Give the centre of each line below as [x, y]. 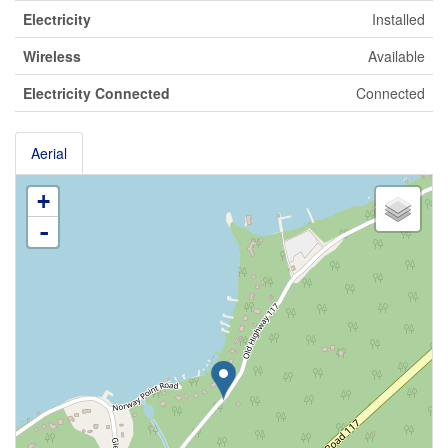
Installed [398, 18]
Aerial [49, 152]
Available [396, 55]
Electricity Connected [96, 92]
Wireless [52, 55]
